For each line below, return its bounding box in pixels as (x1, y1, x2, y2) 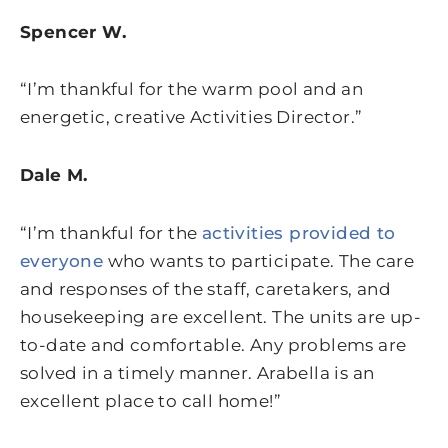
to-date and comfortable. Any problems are (20, 334, 407, 355)
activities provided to (201, 222, 396, 243)
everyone (20, 250, 104, 271)
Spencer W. (20, 21, 126, 42)
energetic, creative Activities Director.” (20, 107, 363, 128)
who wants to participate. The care (103, 250, 415, 271)
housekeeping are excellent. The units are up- (20, 306, 421, 327)
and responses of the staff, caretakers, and (20, 278, 392, 299)
